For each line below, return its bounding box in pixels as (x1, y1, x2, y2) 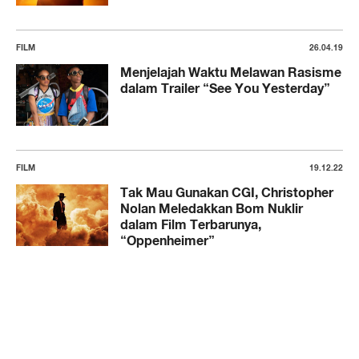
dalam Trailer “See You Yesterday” (120, 80, 330, 97)
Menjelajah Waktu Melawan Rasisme (120, 64, 341, 81)
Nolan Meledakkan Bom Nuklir (120, 200, 303, 217)
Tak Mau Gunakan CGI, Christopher (120, 184, 333, 201)
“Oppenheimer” (120, 232, 215, 249)
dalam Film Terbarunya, (120, 216, 261, 233)
